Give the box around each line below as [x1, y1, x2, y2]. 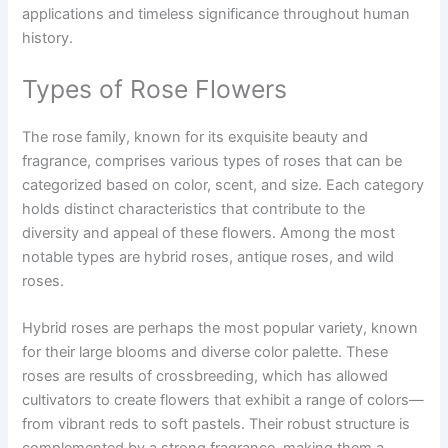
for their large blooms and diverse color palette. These [22, 343, 389, 362]
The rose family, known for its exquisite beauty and [22, 127, 369, 146]
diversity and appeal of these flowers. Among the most [22, 223, 396, 242]
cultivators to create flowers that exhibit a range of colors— [22, 391, 425, 410]
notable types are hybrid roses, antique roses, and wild [22, 247, 395, 266]
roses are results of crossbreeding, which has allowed [22, 367, 389, 386]
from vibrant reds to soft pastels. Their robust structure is [22, 415, 411, 434]
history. [22, 28, 74, 47]
